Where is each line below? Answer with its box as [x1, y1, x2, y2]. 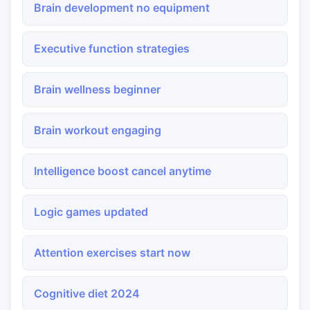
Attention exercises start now [34, 246, 190, 259]
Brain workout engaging [34, 123, 161, 137]
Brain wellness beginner [34, 82, 161, 96]
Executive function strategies [34, 42, 190, 55]
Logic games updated [34, 205, 148, 219]
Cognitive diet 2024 [34, 286, 140, 300]
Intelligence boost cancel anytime [34, 164, 211, 178]
